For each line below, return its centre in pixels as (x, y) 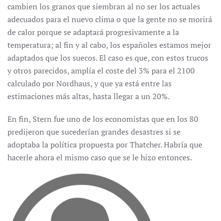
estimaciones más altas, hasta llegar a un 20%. (89, 96)
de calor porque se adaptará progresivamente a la (93, 32)
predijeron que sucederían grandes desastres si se (94, 132)
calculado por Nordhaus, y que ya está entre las (90, 83)
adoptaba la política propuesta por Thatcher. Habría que (105, 145)
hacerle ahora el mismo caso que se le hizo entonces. (100, 157)
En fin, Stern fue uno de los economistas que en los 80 (103, 119)
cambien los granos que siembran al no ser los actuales (104, 6)
